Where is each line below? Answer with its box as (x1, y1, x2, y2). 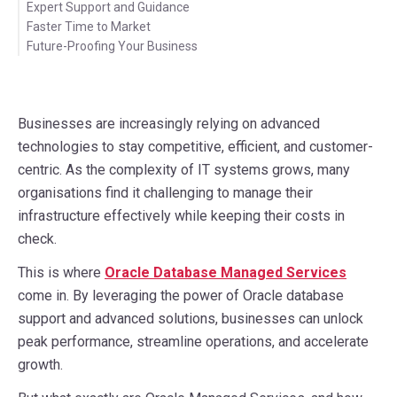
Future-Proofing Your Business (27, 39, 198, 54)
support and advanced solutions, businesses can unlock (18, 310, 363, 328)
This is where (18, 264, 105, 282)
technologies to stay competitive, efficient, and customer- (18, 138, 373, 156)
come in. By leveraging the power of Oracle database (18, 287, 344, 305)
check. (18, 230, 57, 248)
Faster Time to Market (27, 19, 151, 35)
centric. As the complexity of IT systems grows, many (18, 161, 350, 179)
